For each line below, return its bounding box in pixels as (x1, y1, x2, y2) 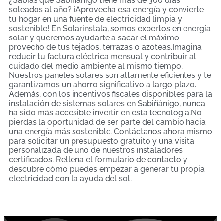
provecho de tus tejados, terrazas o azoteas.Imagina (9, 42, 202, 52)
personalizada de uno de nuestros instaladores (9, 145, 183, 155)
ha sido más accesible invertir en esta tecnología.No (9, 108, 202, 117)
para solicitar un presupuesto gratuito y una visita (9, 136, 194, 146)
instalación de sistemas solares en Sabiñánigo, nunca (9, 98, 205, 108)
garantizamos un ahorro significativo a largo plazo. (9, 79, 196, 89)
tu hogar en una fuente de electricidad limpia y (9, 14, 182, 24)
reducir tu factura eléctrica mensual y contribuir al (9, 51, 196, 61)
